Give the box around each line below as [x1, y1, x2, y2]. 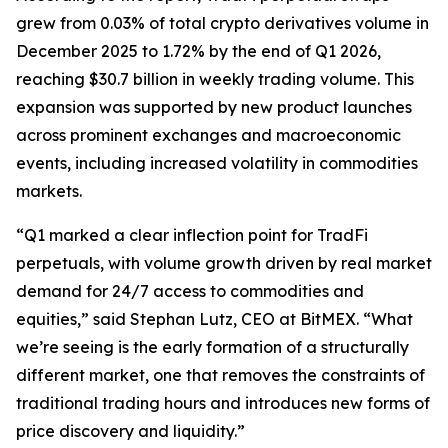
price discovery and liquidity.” [16, 421, 245, 441]
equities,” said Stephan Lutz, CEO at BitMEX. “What [16, 309, 413, 329]
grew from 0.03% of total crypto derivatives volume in [16, 13, 429, 33]
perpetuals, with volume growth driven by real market [16, 253, 432, 273]
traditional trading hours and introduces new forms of [16, 393, 430, 413]
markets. [16, 181, 82, 201]
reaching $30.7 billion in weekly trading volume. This [16, 69, 414, 89]
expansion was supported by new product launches [16, 97, 412, 117]
